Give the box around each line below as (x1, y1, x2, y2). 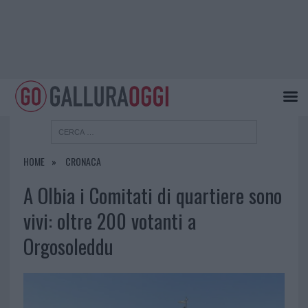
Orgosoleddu (23, 232, 113, 261)
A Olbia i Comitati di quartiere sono (23, 181, 282, 210)
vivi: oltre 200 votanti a (23, 206, 196, 236)
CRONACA (65, 154, 101, 169)
